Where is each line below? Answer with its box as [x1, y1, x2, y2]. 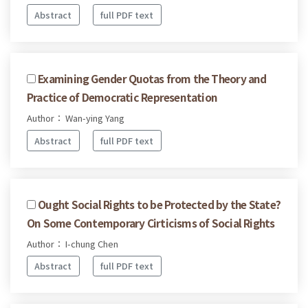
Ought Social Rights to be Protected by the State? [38, 196, 281, 212]
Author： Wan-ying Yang [27, 111, 124, 124]
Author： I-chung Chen [27, 236, 118, 250]
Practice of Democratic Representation [27, 89, 218, 104]
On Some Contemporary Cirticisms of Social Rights [27, 214, 275, 230]
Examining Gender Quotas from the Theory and [38, 70, 267, 86]
